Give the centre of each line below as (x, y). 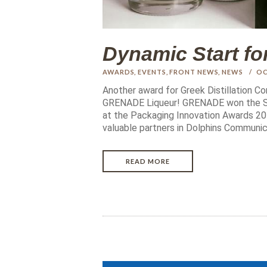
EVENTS (152, 72)
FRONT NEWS (194, 72)
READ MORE (148, 161)
